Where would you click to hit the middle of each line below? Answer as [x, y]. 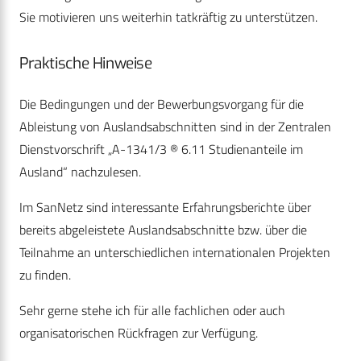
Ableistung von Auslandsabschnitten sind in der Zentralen [175, 127]
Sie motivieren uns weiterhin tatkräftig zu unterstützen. [168, 17]
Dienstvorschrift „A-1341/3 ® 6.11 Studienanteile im [161, 149]
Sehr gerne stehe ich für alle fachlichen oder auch [152, 311]
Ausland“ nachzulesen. [80, 172]
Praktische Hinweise [86, 64]
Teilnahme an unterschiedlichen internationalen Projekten [175, 253]
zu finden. [45, 275]
